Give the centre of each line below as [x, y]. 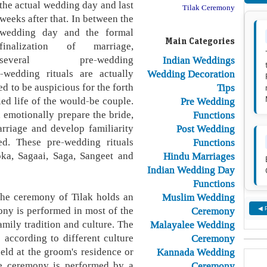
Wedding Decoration [191, 74]
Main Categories [200, 41]
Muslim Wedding [198, 197]
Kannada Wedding [196, 252]
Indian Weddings [199, 60]
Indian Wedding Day [191, 170]
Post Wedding [206, 129]
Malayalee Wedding [193, 225]
